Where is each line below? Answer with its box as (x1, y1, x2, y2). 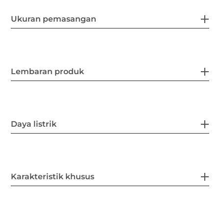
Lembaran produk (11, 66, 84, 76)
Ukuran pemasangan (11, 14, 97, 24)
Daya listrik (11, 119, 57, 129)
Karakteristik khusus (11, 171, 95, 181)
